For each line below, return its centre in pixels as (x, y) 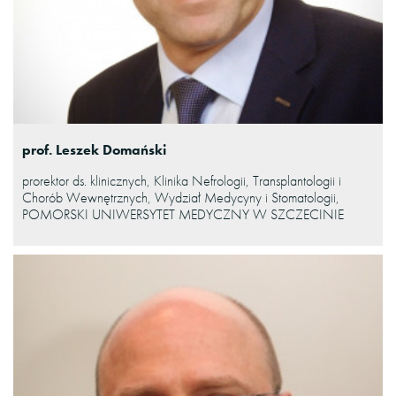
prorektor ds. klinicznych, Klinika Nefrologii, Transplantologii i (182, 180)
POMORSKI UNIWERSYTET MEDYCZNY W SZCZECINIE (183, 214)
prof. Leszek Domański (94, 149)
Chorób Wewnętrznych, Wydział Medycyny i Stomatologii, (181, 197)
